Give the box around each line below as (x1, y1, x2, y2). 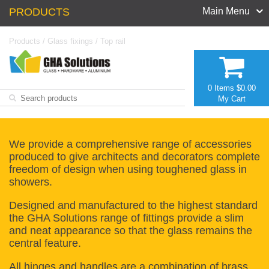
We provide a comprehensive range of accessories (9, 138, 252, 150)
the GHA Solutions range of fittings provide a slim (9, 212, 244, 224)
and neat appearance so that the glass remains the (9, 225, 252, 237)
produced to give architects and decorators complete (9, 151, 260, 163)
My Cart (217, 94, 246, 103)
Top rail (100, 37, 125, 46)
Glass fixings (47, 37, 93, 46)
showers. (9, 176, 52, 188)
